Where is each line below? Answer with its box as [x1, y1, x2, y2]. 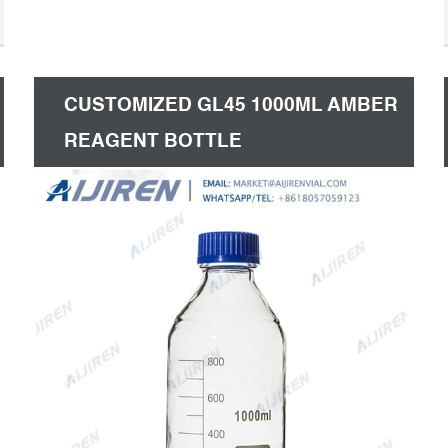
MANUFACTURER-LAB [64, 166, 274, 187]
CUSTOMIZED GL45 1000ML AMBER [64, 94, 398, 115]
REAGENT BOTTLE [64, 130, 242, 151]
